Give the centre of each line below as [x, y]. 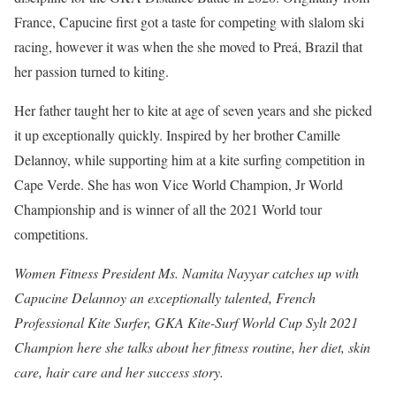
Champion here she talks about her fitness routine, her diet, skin [192, 347]
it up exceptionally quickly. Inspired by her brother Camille [177, 135]
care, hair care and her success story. [119, 372]
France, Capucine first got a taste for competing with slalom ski [189, 22]
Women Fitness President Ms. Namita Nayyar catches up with [187, 273]
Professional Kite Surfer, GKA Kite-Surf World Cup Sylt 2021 [186, 323]
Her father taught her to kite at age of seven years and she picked [193, 110]
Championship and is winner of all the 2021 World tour [168, 209]
